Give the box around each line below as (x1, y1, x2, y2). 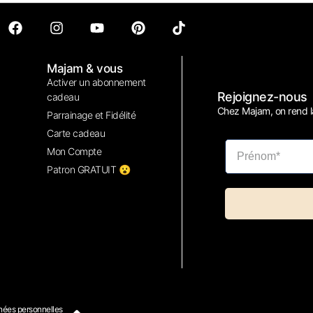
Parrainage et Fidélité (47, 109, 136, 122)
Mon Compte (47, 145, 102, 158)
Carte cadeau (47, 127, 105, 140)
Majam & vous (47, 61, 123, 76)
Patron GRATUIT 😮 (47, 163, 131, 176)
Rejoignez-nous (217, 89, 307, 105)
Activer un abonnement (47, 76, 146, 89)
